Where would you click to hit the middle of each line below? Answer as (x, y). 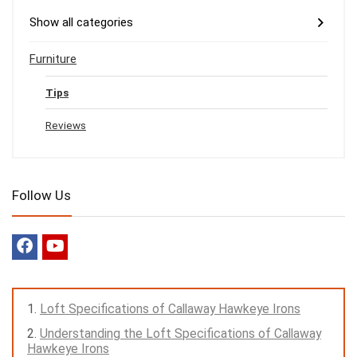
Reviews (66, 126)
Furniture (53, 59)
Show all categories (81, 23)
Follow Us (41, 196)
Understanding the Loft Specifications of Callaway (180, 334)
